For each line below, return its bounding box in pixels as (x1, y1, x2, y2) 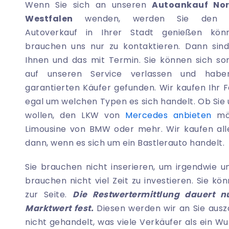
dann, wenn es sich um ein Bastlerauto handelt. (25, 137, 224, 149)
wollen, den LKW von (25, 109, 125, 122)
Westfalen (25, 13, 73, 25)
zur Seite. (25, 189, 73, 201)
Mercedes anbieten (125, 109, 212, 122)
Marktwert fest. (25, 202, 94, 215)
